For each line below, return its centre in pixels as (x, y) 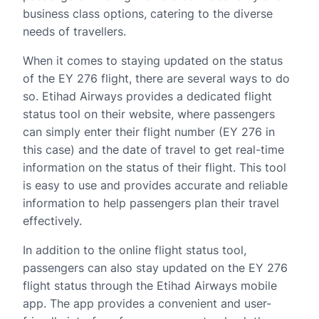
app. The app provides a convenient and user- (147, 303)
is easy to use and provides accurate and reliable (155, 185)
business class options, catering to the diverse (148, 14)
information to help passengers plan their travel (151, 203)
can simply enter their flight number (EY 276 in (149, 132)
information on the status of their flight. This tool (155, 167)
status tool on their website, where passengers (149, 114)
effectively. (52, 221)
